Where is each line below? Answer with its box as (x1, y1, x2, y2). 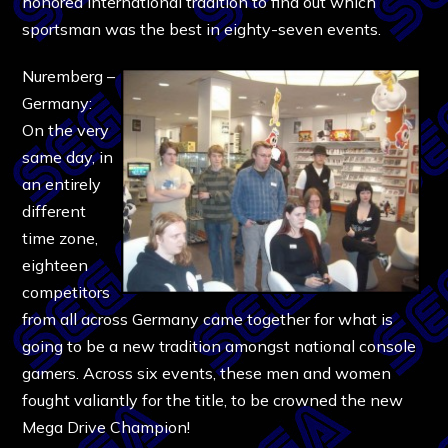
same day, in (22, 146, 114, 167)
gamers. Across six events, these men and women (22, 362, 392, 383)
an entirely (22, 173, 102, 194)
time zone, (22, 227, 99, 248)
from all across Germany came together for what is (22, 308, 394, 329)
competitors (22, 281, 111, 302)
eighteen (22, 254, 89, 275)
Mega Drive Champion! (22, 416, 191, 437)
